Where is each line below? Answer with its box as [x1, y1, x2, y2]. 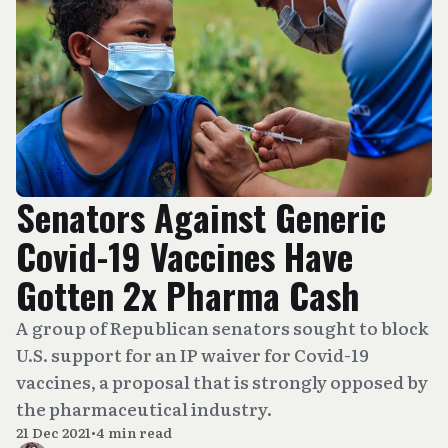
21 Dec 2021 [16, 422, 91, 442]
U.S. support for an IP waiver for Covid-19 [16, 342, 369, 367]
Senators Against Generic [16, 190, 386, 243]
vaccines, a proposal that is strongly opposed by [16, 369, 428, 394]
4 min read [96, 422, 172, 442]
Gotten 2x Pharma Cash [16, 268, 360, 321]
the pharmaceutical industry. [16, 396, 272, 421]
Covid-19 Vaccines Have [16, 229, 353, 282]
